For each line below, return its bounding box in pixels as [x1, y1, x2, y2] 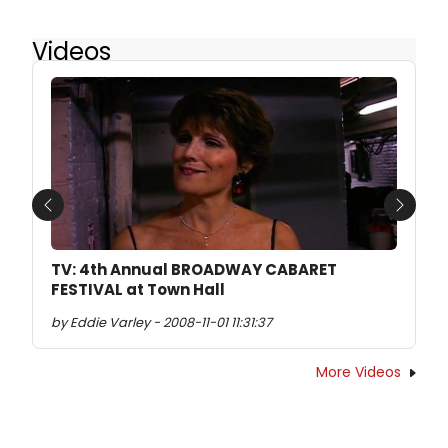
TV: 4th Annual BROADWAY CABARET [51, 259, 337, 281]
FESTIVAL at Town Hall [51, 279, 225, 301]
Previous [46, 204, 113, 228]
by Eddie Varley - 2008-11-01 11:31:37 [51, 314, 272, 332]
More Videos [316, 362, 401, 383]
